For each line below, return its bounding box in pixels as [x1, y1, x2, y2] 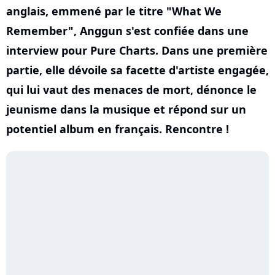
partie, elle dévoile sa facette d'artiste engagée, [6, 63, 269, 77]
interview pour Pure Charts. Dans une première [6, 43, 268, 58]
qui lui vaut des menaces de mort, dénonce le [6, 82, 257, 97]
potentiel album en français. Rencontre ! [6, 122, 229, 136]
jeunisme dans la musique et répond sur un [6, 102, 246, 117]
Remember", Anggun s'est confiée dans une [6, 23, 249, 38]
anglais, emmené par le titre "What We [6, 4, 222, 18]
